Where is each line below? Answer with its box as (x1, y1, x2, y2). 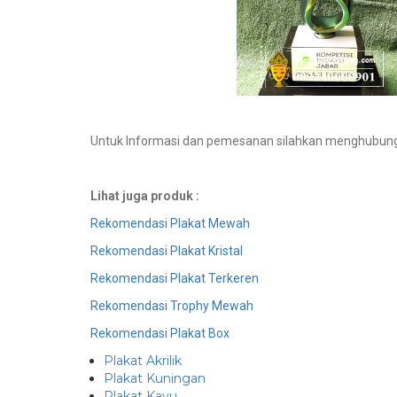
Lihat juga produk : (90, 189, 199, 204)
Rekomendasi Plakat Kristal (90, 244, 243, 259)
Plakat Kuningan (104, 370, 206, 387)
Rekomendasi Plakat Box (90, 326, 230, 341)
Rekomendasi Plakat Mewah (90, 216, 250, 231)
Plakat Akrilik (104, 353, 182, 370)
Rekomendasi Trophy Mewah (90, 299, 253, 314)
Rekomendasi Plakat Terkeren (90, 271, 259, 286)
